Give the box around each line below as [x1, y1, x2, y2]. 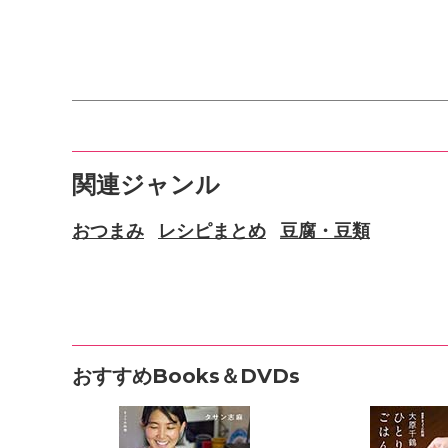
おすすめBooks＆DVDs [72, 364, 300, 388]
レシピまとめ [158, 221, 266, 241]
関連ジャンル [72, 171, 220, 198]
